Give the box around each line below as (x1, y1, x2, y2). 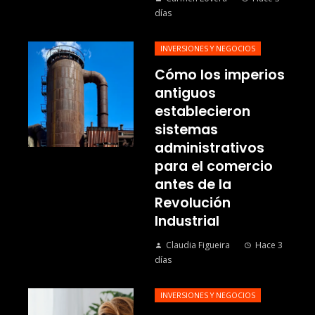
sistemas (155, 120, 218, 140)
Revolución (155, 193, 231, 213)
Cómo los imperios (155, 65, 285, 85)
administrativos (155, 139, 264, 158)
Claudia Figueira (166, 239, 230, 252)
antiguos (155, 84, 216, 103)
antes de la (155, 175, 231, 195)
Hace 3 (255, 239, 283, 252)
